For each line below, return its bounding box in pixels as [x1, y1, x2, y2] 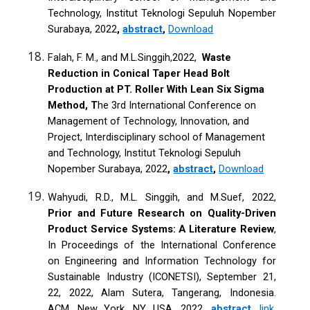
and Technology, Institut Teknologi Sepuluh [48, 146, 241, 159]
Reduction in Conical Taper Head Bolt [48, 66, 230, 80]
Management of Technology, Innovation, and [48, 114, 250, 127]
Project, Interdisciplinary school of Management [48, 130, 266, 143]
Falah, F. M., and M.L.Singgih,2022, [48, 51, 203, 64]
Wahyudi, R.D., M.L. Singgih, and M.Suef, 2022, [48, 190, 276, 203]
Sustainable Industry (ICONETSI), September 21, [48, 270, 276, 283]
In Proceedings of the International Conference [48, 238, 276, 251]
